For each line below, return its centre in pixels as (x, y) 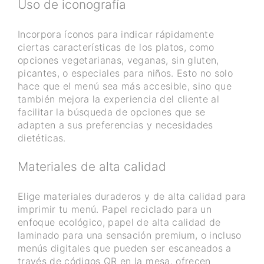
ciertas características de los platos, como (116, 47)
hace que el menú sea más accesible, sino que (125, 86)
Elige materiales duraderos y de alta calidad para (132, 197)
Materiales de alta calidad (92, 167)
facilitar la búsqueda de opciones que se (112, 112)
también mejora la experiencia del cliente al (118, 99)
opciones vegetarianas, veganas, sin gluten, (118, 60)
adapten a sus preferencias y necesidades (115, 125)
